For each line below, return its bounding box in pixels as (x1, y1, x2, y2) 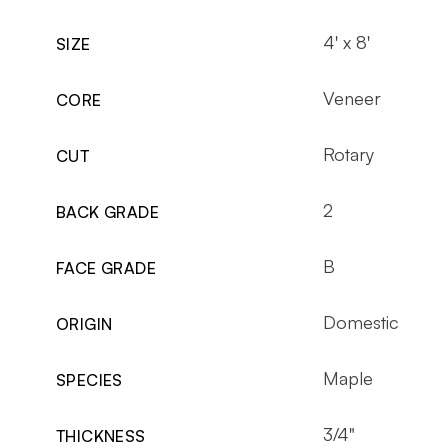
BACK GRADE (56, 201, 159, 222)
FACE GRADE (56, 257, 156, 278)
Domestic (322, 310, 399, 333)
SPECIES (56, 369, 123, 390)
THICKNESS (56, 425, 146, 446)
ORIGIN (56, 313, 113, 334)
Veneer (322, 86, 381, 109)
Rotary (322, 142, 374, 165)
